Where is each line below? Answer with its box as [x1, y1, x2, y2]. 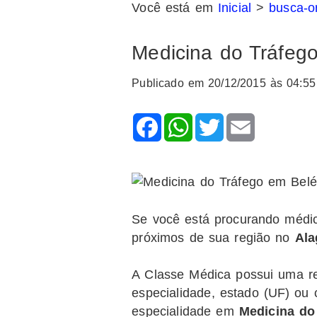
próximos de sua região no [132, 230, 295, 245]
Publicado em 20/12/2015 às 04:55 [132, 77, 316, 90]
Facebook [161, 112, 219, 127]
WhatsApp [192, 112, 253, 127]
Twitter [224, 112, 263, 127]
